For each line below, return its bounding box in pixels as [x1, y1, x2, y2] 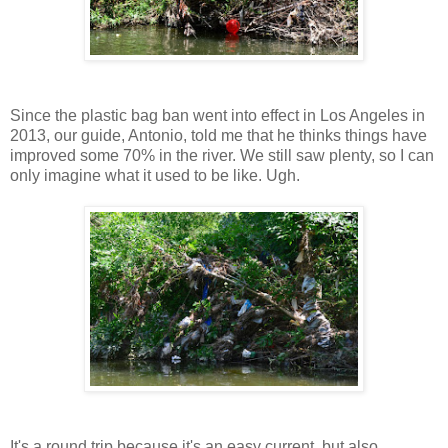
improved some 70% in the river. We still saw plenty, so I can [10, 147, 434, 165]
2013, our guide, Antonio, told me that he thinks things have [10, 127, 427, 145]
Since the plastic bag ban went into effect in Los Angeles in [10, 107, 425, 125]
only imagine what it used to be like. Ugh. [10, 167, 300, 185]
